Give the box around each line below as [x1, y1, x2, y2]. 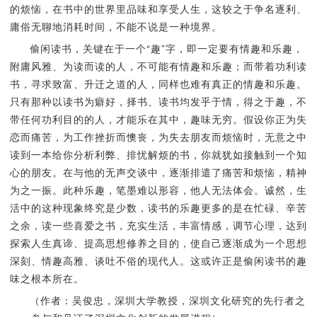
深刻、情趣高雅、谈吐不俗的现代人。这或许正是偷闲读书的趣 [9, 253, 307, 267]
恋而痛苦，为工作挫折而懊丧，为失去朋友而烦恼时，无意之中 [9, 129, 307, 144]
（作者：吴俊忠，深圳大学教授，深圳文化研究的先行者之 [29, 293, 306, 307]
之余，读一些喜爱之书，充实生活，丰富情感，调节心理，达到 [9, 218, 307, 232]
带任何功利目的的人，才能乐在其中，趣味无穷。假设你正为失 [9, 112, 307, 126]
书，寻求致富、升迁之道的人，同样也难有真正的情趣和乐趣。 [9, 76, 307, 91]
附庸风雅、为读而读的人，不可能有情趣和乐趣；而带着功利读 [9, 59, 307, 73]
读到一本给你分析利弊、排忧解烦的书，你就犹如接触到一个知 [9, 147, 307, 161]
